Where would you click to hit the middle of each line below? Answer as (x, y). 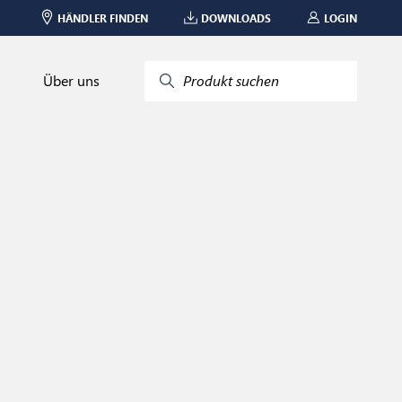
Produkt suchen (231, 80)
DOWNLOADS (236, 17)
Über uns (71, 80)
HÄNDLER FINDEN (103, 17)
